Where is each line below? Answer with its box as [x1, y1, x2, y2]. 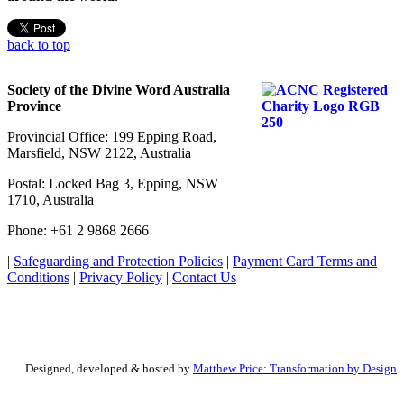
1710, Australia [7, 192, 94, 208]
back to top [7, 37, 70, 53]
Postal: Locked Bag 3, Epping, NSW [7, 176, 218, 192]
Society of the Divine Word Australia [7, 82, 230, 98]
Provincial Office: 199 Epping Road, [7, 129, 216, 145]
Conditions [7, 270, 69, 286]
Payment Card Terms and [233, 253, 377, 270]
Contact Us [172, 270, 236, 286]
